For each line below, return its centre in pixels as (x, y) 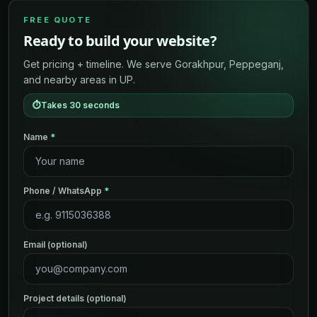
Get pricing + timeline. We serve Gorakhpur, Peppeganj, (154, 64)
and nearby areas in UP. (79, 79)
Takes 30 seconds (80, 105)
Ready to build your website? (120, 40)
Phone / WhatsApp (64, 190)
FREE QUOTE (57, 19)
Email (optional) (56, 244)
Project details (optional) (75, 298)
